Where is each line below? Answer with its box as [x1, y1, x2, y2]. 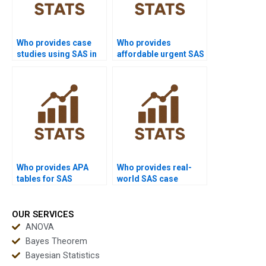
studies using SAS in [17, 49, 97, 59]
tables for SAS [17, 174, 72, 184]
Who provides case [17, 38, 91, 48]
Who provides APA [17, 163, 88, 173]
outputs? [17, 185, 52, 195]
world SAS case [117, 174, 178, 184]
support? [117, 61, 153, 71]
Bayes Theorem [25, 235, 87, 246]
